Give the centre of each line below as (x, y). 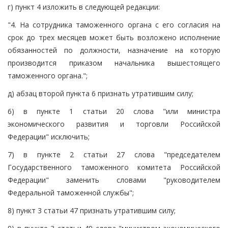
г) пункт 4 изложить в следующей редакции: (84, 7)
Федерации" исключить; (49, 136)
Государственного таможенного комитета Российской (114, 167)
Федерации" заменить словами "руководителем (114, 180)
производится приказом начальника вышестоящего (114, 63)
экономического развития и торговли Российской (114, 124)
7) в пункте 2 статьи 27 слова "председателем (114, 154)
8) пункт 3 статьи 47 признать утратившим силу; (92, 210)
